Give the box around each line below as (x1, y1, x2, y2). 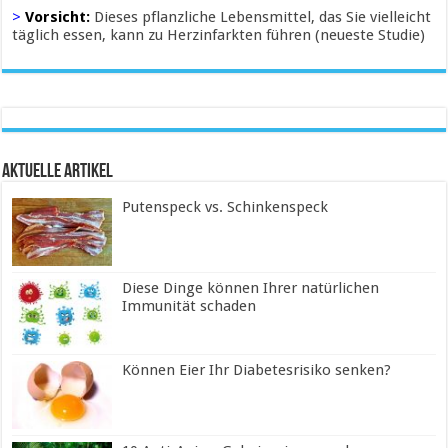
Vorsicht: (25, 8, 95, 27)
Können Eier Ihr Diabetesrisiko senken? (122, 360, 392, 379)
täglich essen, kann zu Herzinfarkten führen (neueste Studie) (12, 26, 426, 45)
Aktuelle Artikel (2, 162, 114, 183)
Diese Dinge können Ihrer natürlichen (122, 279, 380, 298)
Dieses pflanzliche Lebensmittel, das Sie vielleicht (94, 8, 432, 27)
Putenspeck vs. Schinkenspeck (122, 198, 329, 217)
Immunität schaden (122, 297, 257, 316)
